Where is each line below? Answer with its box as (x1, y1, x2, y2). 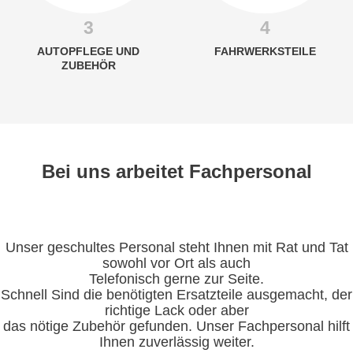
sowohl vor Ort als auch (102, 255, 251, 271)
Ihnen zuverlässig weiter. (98, 333, 255, 350)
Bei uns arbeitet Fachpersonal (41, 160, 312, 182)
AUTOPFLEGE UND (37, 44, 139, 58)
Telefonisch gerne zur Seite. (89, 270, 264, 287)
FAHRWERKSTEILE (214, 44, 316, 58)
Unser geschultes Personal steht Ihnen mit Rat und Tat (5, 239, 348, 255)
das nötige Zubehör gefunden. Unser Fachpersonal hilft (3, 318, 350, 334)
